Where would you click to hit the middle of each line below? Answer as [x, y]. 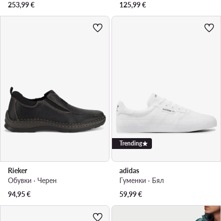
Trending [131, 143]
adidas [129, 170]
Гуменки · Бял [142, 180]
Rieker [18, 170]
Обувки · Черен [32, 180]
